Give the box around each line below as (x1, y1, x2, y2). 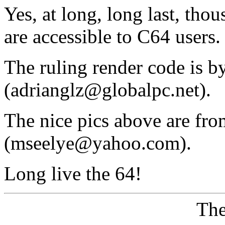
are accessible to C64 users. (4, 26, 220, 48)
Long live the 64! (4, 163, 142, 185)
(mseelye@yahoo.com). (4, 132, 191, 154)
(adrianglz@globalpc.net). (4, 79, 211, 101)
